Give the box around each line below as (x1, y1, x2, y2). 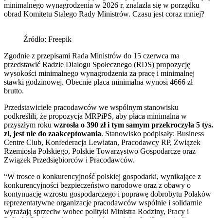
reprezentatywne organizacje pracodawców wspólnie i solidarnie (4, 198, 202, 207)
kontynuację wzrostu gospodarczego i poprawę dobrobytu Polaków (4, 189, 211, 198)
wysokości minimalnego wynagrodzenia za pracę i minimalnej (4, 69, 195, 77)
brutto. (4, 86, 24, 95)
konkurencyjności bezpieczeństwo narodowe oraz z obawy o (4, 181, 191, 189)
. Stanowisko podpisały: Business (101, 129, 204, 138)
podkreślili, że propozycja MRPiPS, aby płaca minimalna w (4, 111, 187, 120)
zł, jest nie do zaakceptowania (4, 129, 101, 138)
